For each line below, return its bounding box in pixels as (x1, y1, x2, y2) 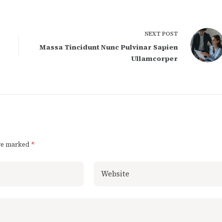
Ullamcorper (131, 53, 178, 63)
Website (101, 168, 129, 179)
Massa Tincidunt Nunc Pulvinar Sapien (39, 42, 178, 52)
